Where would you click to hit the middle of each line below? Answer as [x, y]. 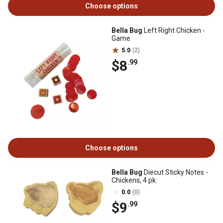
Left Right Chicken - [174, 30]
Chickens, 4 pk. [134, 180]
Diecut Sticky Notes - [175, 172]
